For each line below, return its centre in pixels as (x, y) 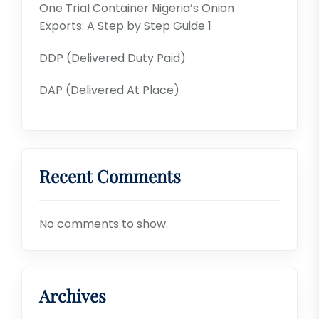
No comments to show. (104, 224)
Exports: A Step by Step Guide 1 (125, 26)
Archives (73, 296)
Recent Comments (110, 176)
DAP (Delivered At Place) (109, 90)
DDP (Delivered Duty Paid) (113, 58)
